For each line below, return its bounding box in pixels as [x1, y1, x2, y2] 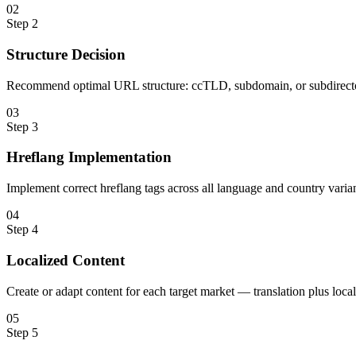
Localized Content [6, 251, 125, 269]
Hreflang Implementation [6, 149, 172, 166]
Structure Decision [6, 46, 126, 64]
